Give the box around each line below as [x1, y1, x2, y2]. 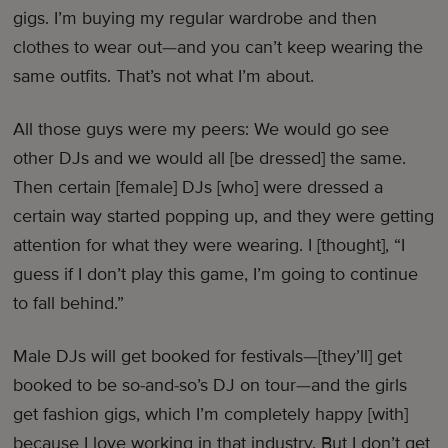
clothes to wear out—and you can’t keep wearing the [13, 36, 424, 59]
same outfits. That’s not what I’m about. [13, 65, 315, 88]
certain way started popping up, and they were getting [13, 205, 435, 228]
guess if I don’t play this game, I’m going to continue [13, 263, 419, 286]
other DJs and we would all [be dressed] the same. [13, 147, 407, 170]
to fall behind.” [13, 292, 125, 315]
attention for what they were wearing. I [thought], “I [13, 234, 406, 257]
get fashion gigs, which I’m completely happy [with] [13, 403, 409, 426]
